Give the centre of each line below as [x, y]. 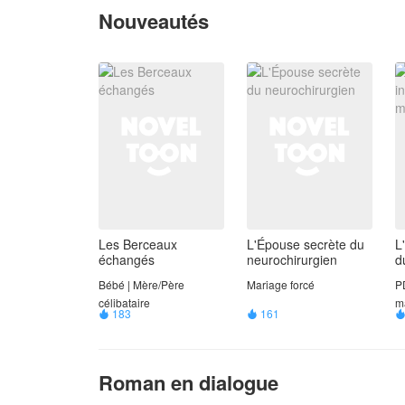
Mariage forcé [281, 285]
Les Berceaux [138, 245]
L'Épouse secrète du [306, 245]
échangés [127, 260]
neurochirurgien [292, 260]
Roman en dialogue [188, 383]
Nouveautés [154, 21]
